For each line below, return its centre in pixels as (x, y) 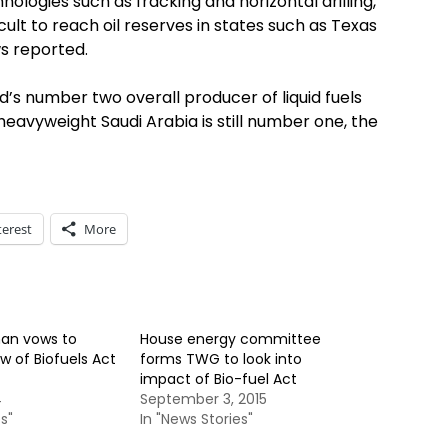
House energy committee (230, 339)
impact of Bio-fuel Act (218, 379)
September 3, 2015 (203, 399)
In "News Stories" (196, 419)
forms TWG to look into (221, 359)
